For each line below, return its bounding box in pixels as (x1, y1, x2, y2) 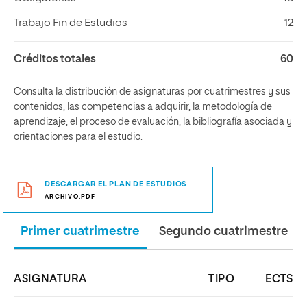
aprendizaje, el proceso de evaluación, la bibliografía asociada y (14, 117, 292, 127)
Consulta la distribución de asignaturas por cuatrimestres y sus (14, 87, 291, 97)
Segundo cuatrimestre (159, 225, 288, 238)
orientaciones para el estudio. (14, 132, 143, 142)
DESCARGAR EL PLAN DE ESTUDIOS (45, 180, 188, 188)
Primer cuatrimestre (21, 225, 140, 238)
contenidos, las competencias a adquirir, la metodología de (14, 102, 272, 112)
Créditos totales (14, 54, 96, 65)
